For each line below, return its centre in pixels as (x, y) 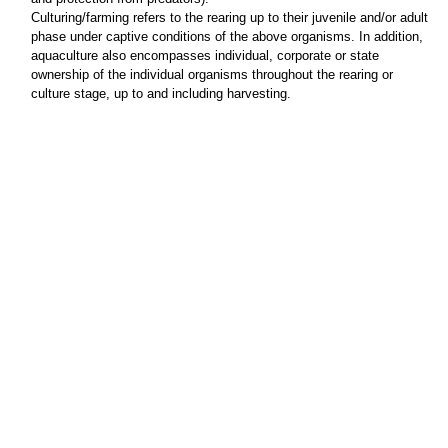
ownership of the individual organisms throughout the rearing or (211, 75)
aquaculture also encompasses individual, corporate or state (204, 56)
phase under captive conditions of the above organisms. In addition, (226, 37)
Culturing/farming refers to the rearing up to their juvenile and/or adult (229, 18)
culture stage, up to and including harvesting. (160, 94)
